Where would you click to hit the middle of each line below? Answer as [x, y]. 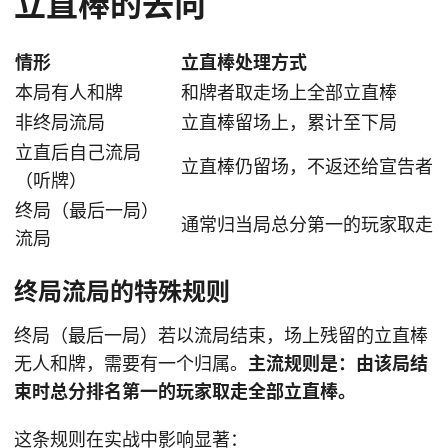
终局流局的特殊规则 [122, 292]
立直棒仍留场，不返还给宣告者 [307, 167]
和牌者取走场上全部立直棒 [289, 93]
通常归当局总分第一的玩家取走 [307, 225]
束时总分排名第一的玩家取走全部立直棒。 [185, 392]
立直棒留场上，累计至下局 [289, 123]
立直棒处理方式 [244, 63]
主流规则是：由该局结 [338, 364]
